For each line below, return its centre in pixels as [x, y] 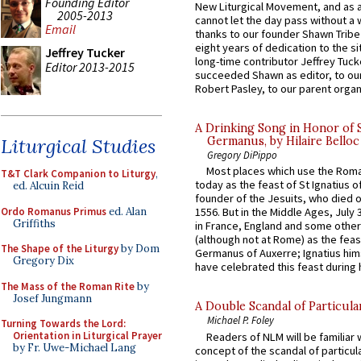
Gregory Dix [44, 261]
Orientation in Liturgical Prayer [87, 336]
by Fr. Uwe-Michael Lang [75, 348]
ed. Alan [127, 211]
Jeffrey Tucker [85, 52]
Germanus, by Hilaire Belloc [283, 141]
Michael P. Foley [241, 320]
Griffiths [34, 223]
